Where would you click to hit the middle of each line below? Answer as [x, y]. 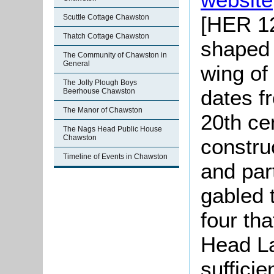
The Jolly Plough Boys [100, 83]
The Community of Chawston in [115, 55]
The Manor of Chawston [103, 110]
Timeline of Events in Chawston [115, 157]
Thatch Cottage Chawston [106, 36]
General [76, 64]
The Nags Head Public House [113, 129]
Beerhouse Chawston [99, 91]
